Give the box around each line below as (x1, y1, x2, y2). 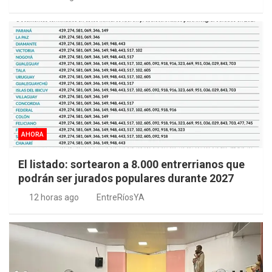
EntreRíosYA (97, 192, 144, 203)
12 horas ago (29, 192, 79, 203)
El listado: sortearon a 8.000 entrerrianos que (18, 158, 245, 171)
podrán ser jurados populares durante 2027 (18, 172, 234, 185)
